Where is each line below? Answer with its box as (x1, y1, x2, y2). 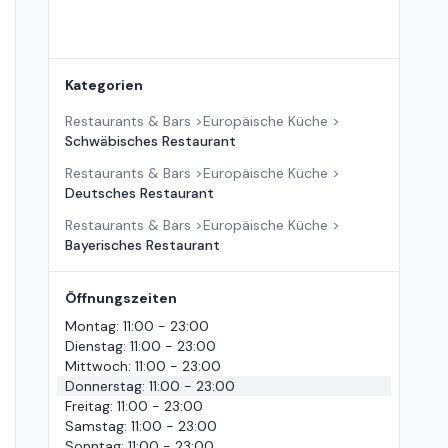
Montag (65, 317, 116, 335)
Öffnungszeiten (65, 289, 177, 307)
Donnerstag (65, 377, 142, 395)
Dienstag (65, 337, 123, 355)
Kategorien (65, 76, 143, 94)
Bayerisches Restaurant (65, 236, 220, 254)
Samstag (65, 417, 124, 435)
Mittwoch (65, 357, 128, 375)
